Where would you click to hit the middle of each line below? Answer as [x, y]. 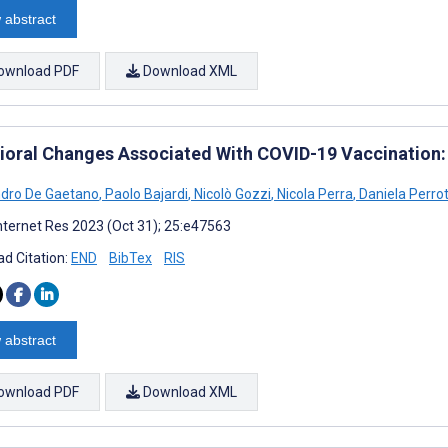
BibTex [130, 257]
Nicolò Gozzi [231, 193]
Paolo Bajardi [145, 193]
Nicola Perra [313, 193]
